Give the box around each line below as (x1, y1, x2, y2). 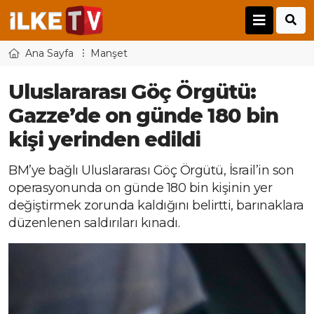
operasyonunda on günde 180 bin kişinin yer (8, 180, 272, 196)
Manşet (90, 47, 128, 60)
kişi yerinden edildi (8, 127, 200, 152)
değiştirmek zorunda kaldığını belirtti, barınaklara (8, 198, 304, 214)
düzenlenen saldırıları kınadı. (8, 215, 179, 231)
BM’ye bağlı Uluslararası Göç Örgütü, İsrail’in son (8, 163, 294, 179)
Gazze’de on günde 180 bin (8, 103, 278, 128)
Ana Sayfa (25, 47, 74, 60)
